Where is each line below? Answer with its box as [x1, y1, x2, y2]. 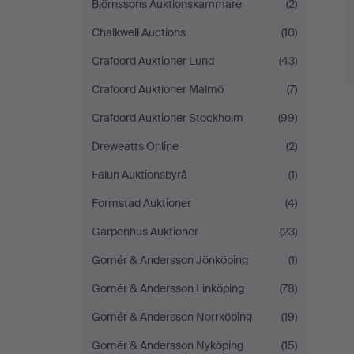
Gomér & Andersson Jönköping [92, 253, 248, 267]
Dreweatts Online [92, 139, 179, 153]
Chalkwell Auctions [92, 25, 186, 40]
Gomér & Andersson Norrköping [92, 310, 252, 324]
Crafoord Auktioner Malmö [92, 82, 224, 96]
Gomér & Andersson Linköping [92, 281, 244, 296]
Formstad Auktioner [92, 196, 191, 210]
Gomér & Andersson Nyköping [92, 338, 243, 352]
